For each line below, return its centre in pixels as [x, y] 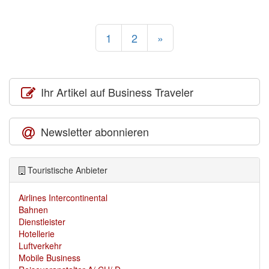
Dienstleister [42, 222]
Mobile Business [50, 258]
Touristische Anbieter [66, 170]
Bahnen [33, 210]
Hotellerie [37, 234]
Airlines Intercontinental [63, 198]
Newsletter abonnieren [93, 132]
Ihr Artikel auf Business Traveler [115, 92]
